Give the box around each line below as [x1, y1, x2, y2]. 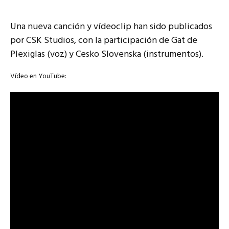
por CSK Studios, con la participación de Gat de [10, 33, 197, 49]
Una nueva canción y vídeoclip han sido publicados [10, 19, 212, 35]
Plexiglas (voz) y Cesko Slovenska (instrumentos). [10, 47, 203, 62]
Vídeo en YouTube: [10, 71, 66, 82]
